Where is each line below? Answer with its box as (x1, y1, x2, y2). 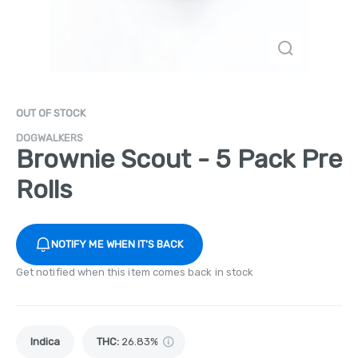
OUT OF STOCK (16, 106, 86, 119)
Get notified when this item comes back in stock (16, 265, 254, 278)
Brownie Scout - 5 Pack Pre (16, 143, 342, 174)
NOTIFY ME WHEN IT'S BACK (51, 237, 184, 250)
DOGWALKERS (16, 131, 83, 144)
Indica (30, 335, 60, 348)
